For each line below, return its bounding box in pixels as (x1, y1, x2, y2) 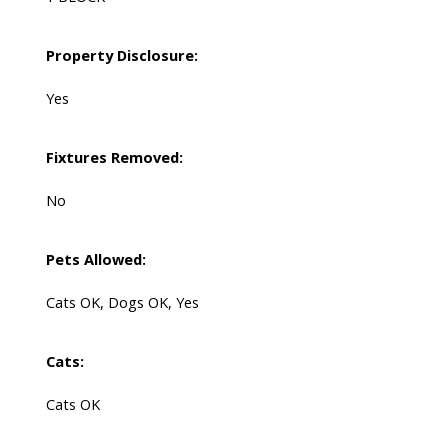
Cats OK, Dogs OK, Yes (45, 291, 199, 312)
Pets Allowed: (45, 248, 146, 269)
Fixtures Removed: (45, 146, 183, 167)
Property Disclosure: (45, 44, 198, 65)
